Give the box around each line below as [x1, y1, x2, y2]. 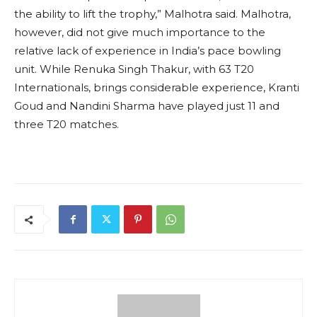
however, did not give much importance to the [14, 25, 265, 40]
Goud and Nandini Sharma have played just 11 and [14, 99, 279, 113]
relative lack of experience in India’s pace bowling [14, 44, 281, 58]
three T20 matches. [14, 117, 119, 132]
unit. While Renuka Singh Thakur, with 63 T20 [14, 62, 254, 76]
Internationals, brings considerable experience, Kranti [14, 81, 299, 95]
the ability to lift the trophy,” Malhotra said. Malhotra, [14, 7, 291, 21]
